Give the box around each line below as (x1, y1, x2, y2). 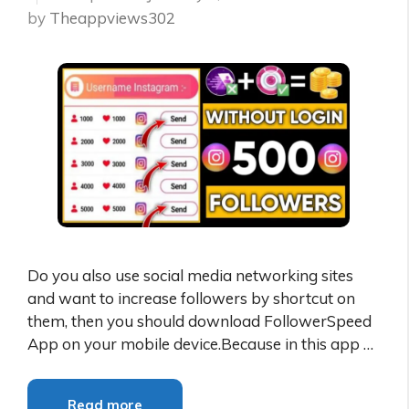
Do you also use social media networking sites (27, 266, 353, 286)
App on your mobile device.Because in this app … (27, 334, 373, 354)
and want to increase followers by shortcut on (27, 288, 355, 309)
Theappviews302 (49, 8, 175, 28)
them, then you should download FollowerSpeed (27, 311, 372, 331)
